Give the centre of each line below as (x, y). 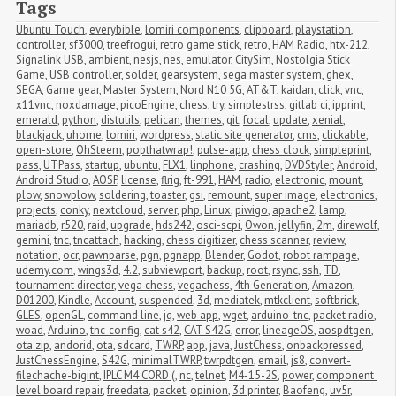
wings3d (98, 270)
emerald (37, 119)
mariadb (36, 225)
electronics (347, 194)
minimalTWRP (166, 360)
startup (102, 164)
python (79, 119)
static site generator (244, 134)
